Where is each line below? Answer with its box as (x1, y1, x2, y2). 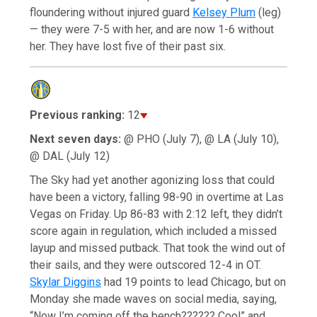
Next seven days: (30, 132, 122, 146)
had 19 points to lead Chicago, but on (101, 275, 287, 289)
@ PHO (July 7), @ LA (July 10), (121, 132, 279, 146)
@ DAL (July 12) (30, 149, 110, 163)
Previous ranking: (30, 108, 125, 122)
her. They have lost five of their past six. (30, 39, 226, 53)
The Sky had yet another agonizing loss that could (30, 173, 275, 187)
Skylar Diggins (30, 275, 102, 289)
